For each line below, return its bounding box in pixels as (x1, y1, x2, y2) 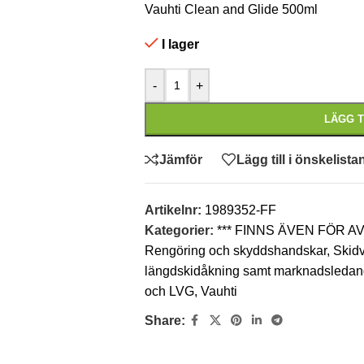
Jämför (158, 152, 202, 167)
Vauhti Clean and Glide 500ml (144, 2, 318, 16)
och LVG (144, 284, 194, 298)
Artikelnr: (144, 203, 205, 217)
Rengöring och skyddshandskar (144, 244, 327, 258)
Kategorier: (144, 223, 214, 237)
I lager (161, 37, 199, 51)
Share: (144, 314, 185, 327)
